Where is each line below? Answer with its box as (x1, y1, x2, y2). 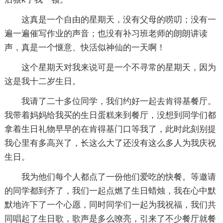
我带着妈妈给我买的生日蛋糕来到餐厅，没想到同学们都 (4, 111, 216, 120)
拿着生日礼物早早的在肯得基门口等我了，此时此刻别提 (4, 124, 216, 134)
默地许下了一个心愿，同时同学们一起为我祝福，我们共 (4, 200, 216, 210)
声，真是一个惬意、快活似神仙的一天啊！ (4, 43, 165, 52)
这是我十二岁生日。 (4, 77, 81, 86)
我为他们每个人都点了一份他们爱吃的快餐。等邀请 (21, 172, 216, 182)
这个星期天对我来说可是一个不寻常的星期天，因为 (21, 63, 216, 72)
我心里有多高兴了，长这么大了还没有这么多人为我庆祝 (4, 138, 216, 148)
